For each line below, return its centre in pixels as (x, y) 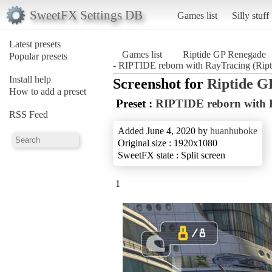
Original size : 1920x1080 (168, 143)
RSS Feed (29, 114)
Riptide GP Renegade (224, 54)
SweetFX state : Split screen (172, 155)
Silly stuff (250, 15)
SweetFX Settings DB (86, 15)
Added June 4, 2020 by (164, 131)
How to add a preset (48, 91)
